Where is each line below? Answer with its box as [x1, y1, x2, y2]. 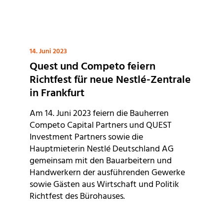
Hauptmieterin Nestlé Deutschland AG [30, 142, 174, 157]
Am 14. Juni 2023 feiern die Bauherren [30, 107, 169, 121]
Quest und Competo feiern [30, 58, 155, 76]
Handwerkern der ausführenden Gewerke [30, 166, 185, 181]
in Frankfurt [30, 85, 84, 103]
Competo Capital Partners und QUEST [30, 118, 172, 133]
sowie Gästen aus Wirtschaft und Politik [30, 178, 179, 192]
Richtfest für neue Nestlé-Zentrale [30, 72, 191, 89]
